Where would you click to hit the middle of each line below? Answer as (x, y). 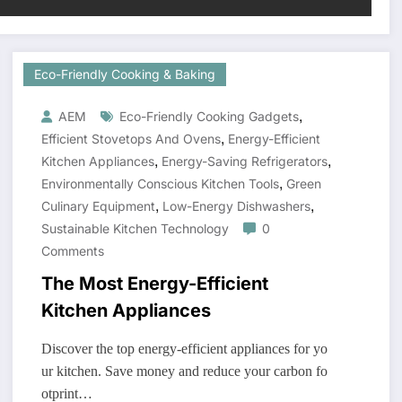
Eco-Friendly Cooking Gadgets (209, 117)
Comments (72, 251)
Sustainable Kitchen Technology (135, 229)
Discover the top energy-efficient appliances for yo (184, 349)
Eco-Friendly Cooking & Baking (124, 74)
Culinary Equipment (98, 206)
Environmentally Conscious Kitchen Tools (160, 184)
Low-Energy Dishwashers (236, 206)
